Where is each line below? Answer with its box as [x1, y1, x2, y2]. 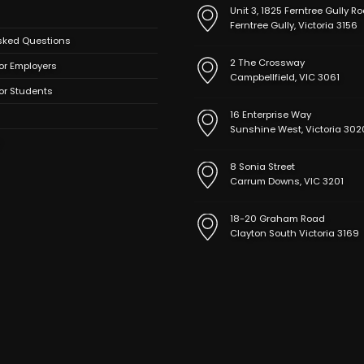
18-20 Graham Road [230, 212, 326, 226]
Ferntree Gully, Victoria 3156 [230, 19, 358, 32]
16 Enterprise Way [230, 108, 312, 122]
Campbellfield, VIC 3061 [230, 71, 340, 84]
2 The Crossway [230, 56, 305, 70]
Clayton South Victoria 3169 [230, 227, 360, 240]
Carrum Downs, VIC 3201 [230, 175, 344, 188]
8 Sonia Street [230, 160, 296, 174]
